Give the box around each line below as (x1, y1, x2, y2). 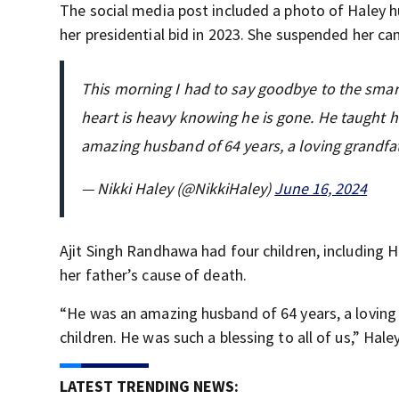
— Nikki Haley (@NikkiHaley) (81, 178, 275, 199)
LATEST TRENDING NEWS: (60, 376, 240, 397)
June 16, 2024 (274, 178, 368, 199)
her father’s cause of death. (60, 265, 247, 286)
